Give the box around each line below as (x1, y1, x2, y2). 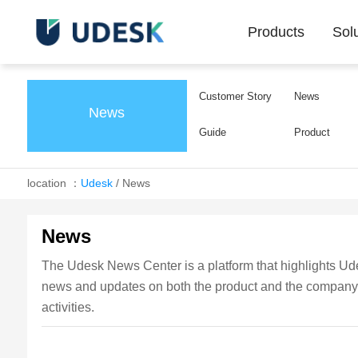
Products (248, 24, 305, 40)
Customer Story (198, 90, 272, 102)
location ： (26, 177, 81, 189)
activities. (42, 300, 95, 314)
